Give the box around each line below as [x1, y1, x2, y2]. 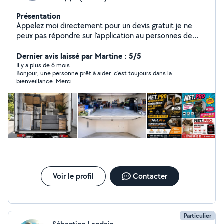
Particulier [184, 211, 211, 220]
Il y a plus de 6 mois [16, 61, 70, 69]
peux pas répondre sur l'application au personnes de [16, 30, 192, 41]
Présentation [16, 10, 61, 21]
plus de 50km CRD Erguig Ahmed [64, 40, 128, 51]
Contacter [132, 171, 167, 181]
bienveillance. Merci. [16, 77, 73, 85]
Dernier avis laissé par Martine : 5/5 [16, 50, 141, 61]
